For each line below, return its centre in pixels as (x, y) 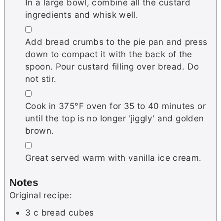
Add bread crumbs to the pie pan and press (116, 41)
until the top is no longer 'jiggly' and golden (115, 118)
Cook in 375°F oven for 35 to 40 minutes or (115, 106)
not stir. (41, 78)
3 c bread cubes (61, 212)
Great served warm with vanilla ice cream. (113, 157)
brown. (40, 130)
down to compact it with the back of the (109, 54)
